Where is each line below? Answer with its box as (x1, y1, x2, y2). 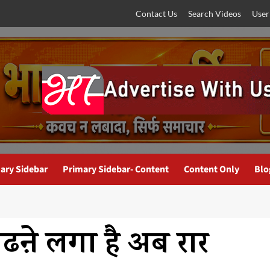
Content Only (184, 163, 239, 176)
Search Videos (188, 8, 241, 19)
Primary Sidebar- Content (63, 163, 169, 176)
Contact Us (136, 8, 177, 19)
